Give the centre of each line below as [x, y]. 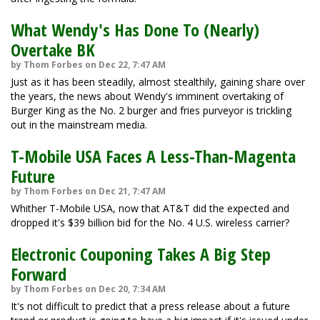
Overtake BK [53, 50]
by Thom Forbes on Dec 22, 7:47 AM [88, 65]
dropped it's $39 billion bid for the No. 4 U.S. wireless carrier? [150, 222]
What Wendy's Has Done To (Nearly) [135, 30]
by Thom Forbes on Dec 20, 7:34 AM [88, 289]
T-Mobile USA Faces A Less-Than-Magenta [153, 156]
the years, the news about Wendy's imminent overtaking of [147, 96]
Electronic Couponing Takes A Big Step [141, 254]
